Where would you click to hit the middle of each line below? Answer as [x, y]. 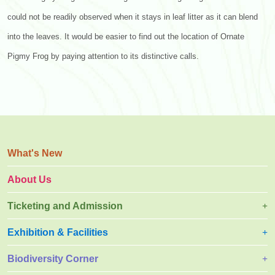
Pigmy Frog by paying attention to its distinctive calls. [103, 57]
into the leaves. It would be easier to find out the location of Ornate [126, 37]
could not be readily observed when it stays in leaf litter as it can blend [133, 17]
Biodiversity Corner [53, 259]
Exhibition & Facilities [58, 233]
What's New [35, 153]
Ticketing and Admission [65, 206]
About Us [29, 180]
